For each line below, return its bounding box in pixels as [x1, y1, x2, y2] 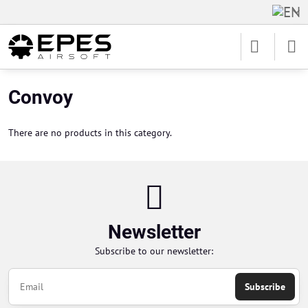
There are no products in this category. [8, 126, 172, 139]
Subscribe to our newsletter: [95, 245, 213, 257]
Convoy [8, 86, 73, 109]
